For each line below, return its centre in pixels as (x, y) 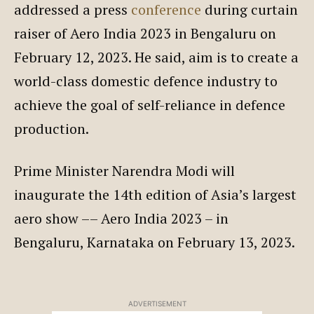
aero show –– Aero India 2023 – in (121, 218)
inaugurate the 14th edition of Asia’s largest (155, 194)
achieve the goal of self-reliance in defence (150, 104)
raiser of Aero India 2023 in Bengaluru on (145, 33)
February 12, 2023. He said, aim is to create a (156, 57)
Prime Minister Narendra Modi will (124, 170)
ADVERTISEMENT (157, 303)
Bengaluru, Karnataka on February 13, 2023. (154, 242)
